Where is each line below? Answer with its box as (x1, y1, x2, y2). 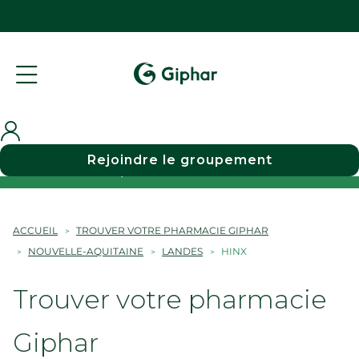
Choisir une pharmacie (44, 163, 189, 178)
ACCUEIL (13, 224, 58, 236)
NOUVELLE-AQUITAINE (28, 245, 143, 257)
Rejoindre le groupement (87, 152, 272, 167)
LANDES (162, 245, 203, 257)
